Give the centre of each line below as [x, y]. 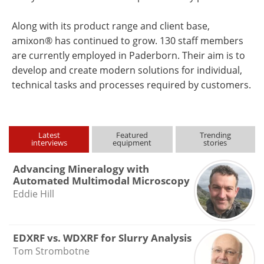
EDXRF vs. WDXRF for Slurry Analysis [102, 237]
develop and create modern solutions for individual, [127, 70]
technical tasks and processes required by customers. [131, 85]
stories [215, 143]
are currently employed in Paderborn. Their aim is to [128, 55]
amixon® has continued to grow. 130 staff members [128, 41]
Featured [132, 135]
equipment [132, 143]
